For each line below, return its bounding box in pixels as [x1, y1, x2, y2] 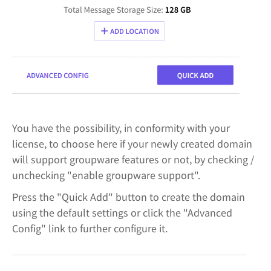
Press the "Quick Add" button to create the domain [12, 190, 245, 204]
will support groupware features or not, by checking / [12, 152, 254, 166]
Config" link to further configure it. [12, 221, 168, 235]
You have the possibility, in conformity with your [12, 121, 230, 135]
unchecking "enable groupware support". [12, 168, 200, 182]
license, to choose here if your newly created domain [12, 137, 252, 151]
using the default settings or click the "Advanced [12, 206, 232, 220]
